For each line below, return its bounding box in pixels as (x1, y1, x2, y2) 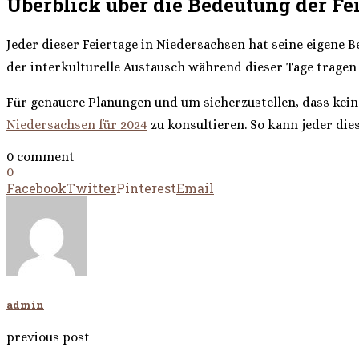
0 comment (6, 149, 75, 165)
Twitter (67, 179, 116, 197)
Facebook (6, 179, 67, 197)
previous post (6, 329, 90, 345)
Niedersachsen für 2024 (6, 117, 147, 133)
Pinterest (116, 179, 176, 197)
